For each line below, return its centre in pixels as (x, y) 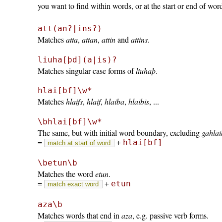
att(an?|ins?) (70, 28)
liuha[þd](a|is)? (77, 59)
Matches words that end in (79, 215)
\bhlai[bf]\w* (70, 121)
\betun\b (57, 163)
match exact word (73, 184)
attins (139, 39)
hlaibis (139, 102)
